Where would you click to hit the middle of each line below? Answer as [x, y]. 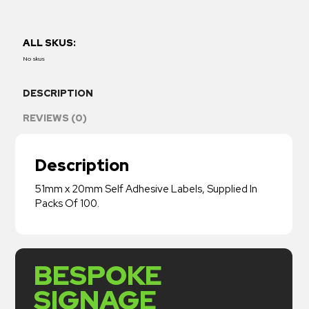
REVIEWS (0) [55, 118]
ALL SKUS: [50, 43]
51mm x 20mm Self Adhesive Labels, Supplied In [146, 189]
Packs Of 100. [67, 204]
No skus [34, 58]
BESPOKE [98, 276]
